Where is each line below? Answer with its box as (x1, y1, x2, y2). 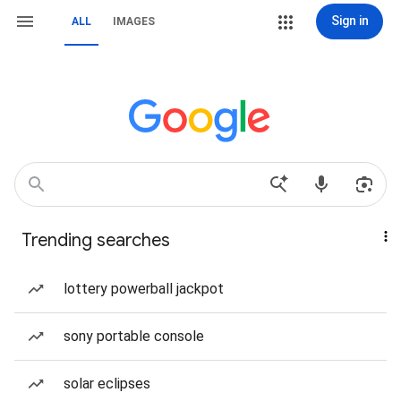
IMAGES (113, 15, 155, 28)
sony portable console (64, 328, 204, 345)
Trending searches (21, 229, 170, 252)
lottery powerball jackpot (64, 280, 224, 297)
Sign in (330, 13, 369, 28)
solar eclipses (64, 375, 150, 392)
